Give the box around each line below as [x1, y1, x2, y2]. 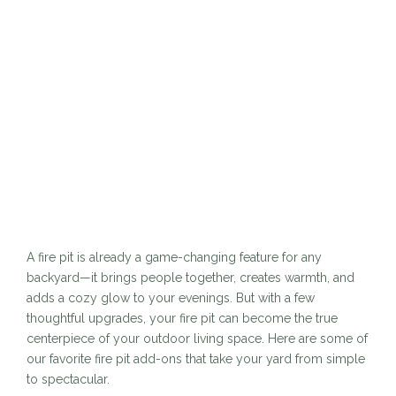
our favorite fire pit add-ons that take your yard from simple [27, 351, 365, 366]
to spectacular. [27, 371, 110, 386]
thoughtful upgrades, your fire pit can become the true [27, 310, 338, 325]
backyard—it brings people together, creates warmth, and [27, 270, 354, 285]
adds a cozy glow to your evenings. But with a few [27, 290, 315, 305]
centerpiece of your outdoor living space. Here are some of [27, 331, 368, 346]
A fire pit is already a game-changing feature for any [27, 249, 322, 264]
